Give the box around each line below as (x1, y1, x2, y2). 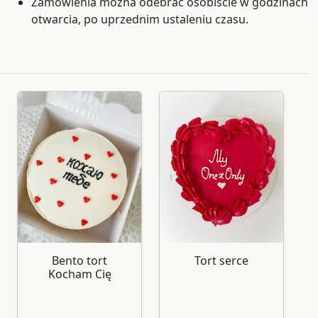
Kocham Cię (48, 266, 111, 283)
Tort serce (194, 253, 248, 269)
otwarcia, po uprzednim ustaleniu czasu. (31, 11, 248, 28)
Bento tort (52, 253, 107, 269)
